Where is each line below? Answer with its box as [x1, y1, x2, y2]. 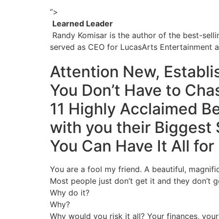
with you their [50, 118, 154, 137]
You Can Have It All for [50, 136, 218, 155]
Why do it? [50, 188, 89, 197]
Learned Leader [52, 19, 113, 28]
